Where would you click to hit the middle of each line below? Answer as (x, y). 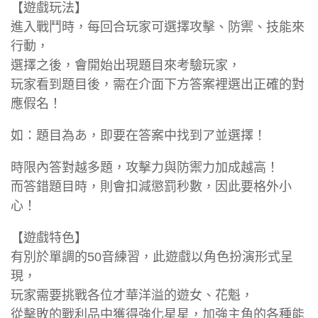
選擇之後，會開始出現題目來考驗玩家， (126, 65)
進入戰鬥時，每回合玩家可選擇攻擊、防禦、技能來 (158, 27)
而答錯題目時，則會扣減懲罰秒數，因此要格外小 (151, 186)
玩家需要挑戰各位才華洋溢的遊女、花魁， (132, 295)
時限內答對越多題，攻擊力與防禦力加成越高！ (145, 167)
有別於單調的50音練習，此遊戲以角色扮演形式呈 (152, 257)
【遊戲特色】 (49, 237)
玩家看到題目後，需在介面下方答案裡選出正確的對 (158, 84)
